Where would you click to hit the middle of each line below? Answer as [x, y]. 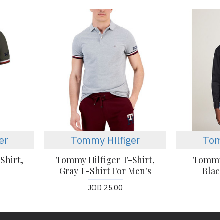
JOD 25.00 [106, 187]
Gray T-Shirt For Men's [106, 171]
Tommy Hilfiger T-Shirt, [106, 159]
